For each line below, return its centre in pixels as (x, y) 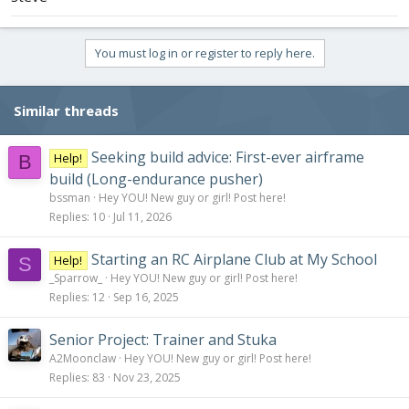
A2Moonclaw (83, 359)
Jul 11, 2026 (142, 217)
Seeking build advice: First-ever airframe (227, 157)
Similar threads (66, 111)
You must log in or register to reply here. (204, 53)
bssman (70, 198)
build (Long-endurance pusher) (156, 179)
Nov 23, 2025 (147, 378)
